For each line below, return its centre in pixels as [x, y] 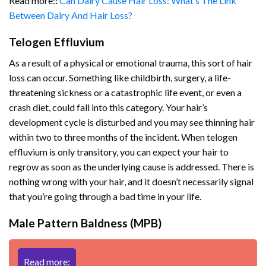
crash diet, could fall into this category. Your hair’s [108, 107]
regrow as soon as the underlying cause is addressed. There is [132, 166]
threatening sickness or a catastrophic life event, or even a [125, 92]
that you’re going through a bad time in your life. [105, 196]
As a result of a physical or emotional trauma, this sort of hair [131, 62]
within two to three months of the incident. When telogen [123, 137]
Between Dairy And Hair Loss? [71, 15]
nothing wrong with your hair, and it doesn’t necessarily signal [131, 181]
